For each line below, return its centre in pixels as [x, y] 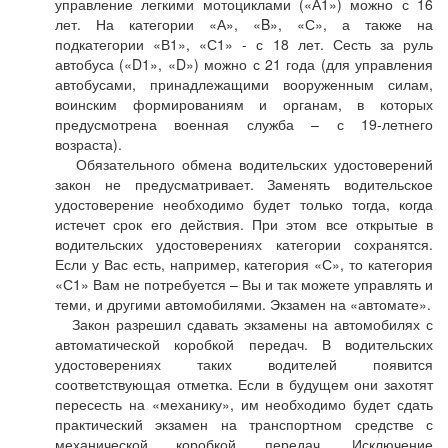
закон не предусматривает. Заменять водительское [244, 184]
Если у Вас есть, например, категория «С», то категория [244, 264]
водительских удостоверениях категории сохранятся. [244, 244]
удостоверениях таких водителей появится [244, 364]
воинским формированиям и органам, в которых [244, 104]
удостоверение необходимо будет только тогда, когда [244, 204]
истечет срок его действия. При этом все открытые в [244, 224]
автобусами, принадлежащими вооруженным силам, [244, 84]
